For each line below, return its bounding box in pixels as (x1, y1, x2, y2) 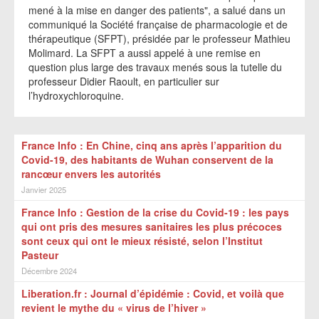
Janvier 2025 (21, 184, 66, 195)
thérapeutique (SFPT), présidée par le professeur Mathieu (28, 31, 291, 46)
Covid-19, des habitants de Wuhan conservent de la (21, 152, 273, 167)
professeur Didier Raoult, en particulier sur (28, 74, 219, 88)
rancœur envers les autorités (21, 167, 161, 181)
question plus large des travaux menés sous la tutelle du (28, 60, 282, 74)
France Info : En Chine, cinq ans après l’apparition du (21, 138, 282, 152)
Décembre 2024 (21, 265, 77, 276)
